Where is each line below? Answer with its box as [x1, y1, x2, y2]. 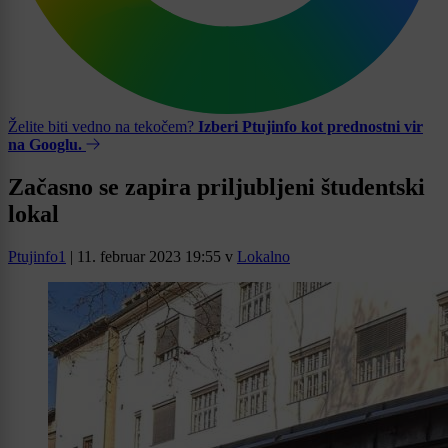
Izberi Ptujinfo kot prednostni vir [198, 118, 423, 136]
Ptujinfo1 [8, 247, 66, 265]
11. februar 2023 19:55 [77, 247, 221, 265]
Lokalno [237, 247, 290, 265]
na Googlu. [8, 136, 82, 154]
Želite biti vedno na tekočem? [8, 118, 198, 136]
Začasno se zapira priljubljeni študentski [8, 173, 425, 200]
